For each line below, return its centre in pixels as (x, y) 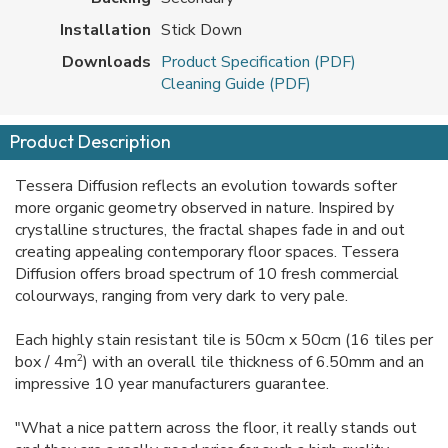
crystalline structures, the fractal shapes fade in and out (210, 229)
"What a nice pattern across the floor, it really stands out (216, 427)
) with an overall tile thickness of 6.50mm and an (253, 361)
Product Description (90, 141)
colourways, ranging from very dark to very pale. (181, 295)
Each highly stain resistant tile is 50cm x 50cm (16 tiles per (224, 339)
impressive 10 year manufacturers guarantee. (172, 383)
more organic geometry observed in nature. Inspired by (204, 207)
